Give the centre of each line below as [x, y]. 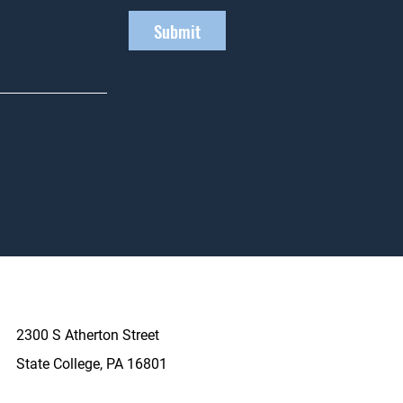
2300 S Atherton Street [88, 335]
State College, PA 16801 [92, 364]
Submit [177, 31]
